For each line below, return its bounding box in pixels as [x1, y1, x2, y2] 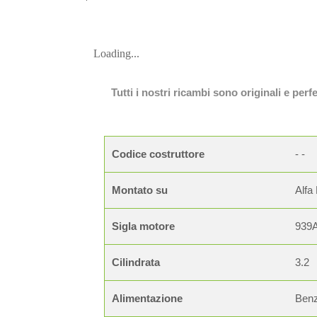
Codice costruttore [112, 148, 204, 160]
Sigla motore [112, 220, 175, 232]
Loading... [93, 47, 139, 59]
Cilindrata [112, 256, 160, 268]
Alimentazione [112, 292, 183, 304]
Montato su [112, 184, 168, 196]
